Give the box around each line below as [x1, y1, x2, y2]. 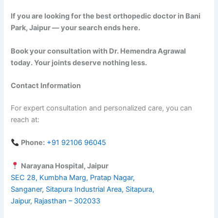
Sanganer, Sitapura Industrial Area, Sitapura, [11, 184, 155, 194]
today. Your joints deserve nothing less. [11, 58, 147, 67]
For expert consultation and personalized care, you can [11, 103, 193, 112]
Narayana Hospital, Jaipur [21, 161, 109, 170]
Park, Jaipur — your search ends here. [11, 23, 141, 33]
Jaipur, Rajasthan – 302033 [11, 196, 101, 205]
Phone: [21, 138, 45, 147]
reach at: [11, 115, 40, 124]
